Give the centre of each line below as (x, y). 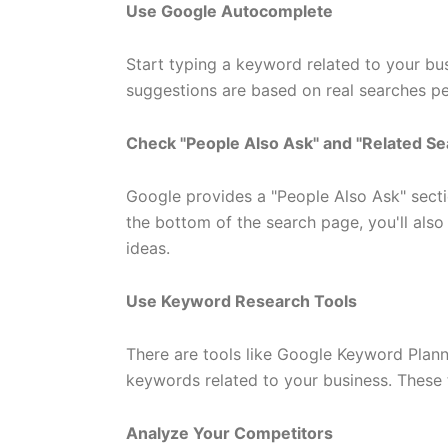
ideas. (148, 248)
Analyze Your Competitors (229, 433)
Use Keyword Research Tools (241, 301)
